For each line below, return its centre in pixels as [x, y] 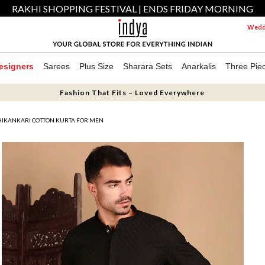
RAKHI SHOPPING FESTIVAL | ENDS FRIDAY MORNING [132, 9]
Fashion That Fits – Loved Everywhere [132, 93]
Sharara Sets [148, 66]
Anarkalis [199, 66]
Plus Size [96, 66]
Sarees [56, 66]
